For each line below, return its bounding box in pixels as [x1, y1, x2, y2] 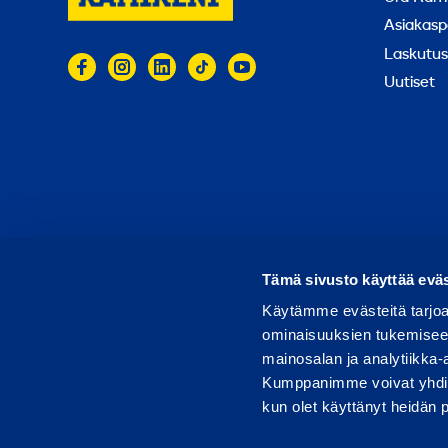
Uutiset [384, 75, 435, 92]
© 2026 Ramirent [68, 269, 196, 286]
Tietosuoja [326, 269, 400, 286]
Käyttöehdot [216, 269, 306, 286]
